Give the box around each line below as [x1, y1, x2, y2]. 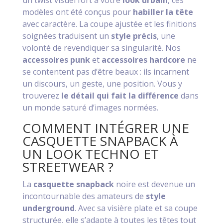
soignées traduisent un [22, 30, 111, 42]
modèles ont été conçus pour [22, 6, 133, 18]
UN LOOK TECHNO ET [22, 145, 159, 163]
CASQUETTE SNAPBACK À [22, 132, 178, 150]
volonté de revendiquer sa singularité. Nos [22, 42, 181, 54]
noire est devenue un [113, 179, 195, 190]
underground [22, 203, 75, 214]
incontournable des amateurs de [22, 191, 146, 202]
